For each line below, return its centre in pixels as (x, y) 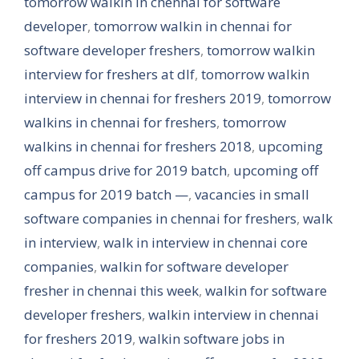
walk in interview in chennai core (206, 242)
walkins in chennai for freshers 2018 (138, 146)
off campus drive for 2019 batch (125, 170)
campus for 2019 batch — (106, 194)
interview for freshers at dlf (109, 74)
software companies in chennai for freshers (160, 218)
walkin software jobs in (212, 338)
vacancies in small (252, 194)
